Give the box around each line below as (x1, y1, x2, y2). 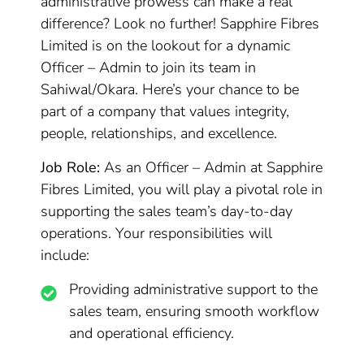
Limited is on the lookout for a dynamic (41, 36, 291, 55)
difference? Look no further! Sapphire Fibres (41, 14, 320, 33)
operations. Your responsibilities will (41, 223, 273, 243)
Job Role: (41, 158, 101, 177)
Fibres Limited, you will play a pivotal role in (41, 180, 323, 199)
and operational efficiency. (69, 323, 235, 343)
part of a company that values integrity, (41, 102, 290, 121)
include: (41, 245, 90, 265)
